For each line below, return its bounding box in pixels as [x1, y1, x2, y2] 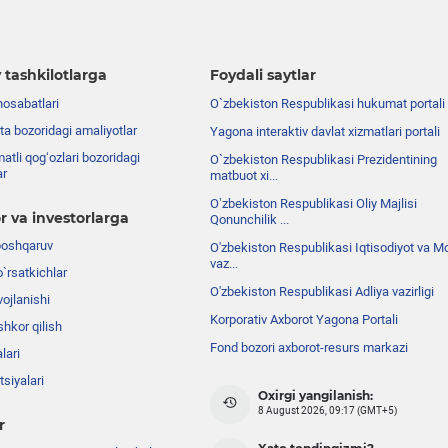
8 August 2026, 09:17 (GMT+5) [258, 405, 398, 417]
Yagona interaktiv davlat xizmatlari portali [210, 124, 441, 140]
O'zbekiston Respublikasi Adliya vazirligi [210, 284, 435, 300]
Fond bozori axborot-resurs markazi [210, 340, 409, 356]
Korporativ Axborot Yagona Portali [210, 312, 399, 328]
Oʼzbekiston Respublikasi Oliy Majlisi [210, 196, 418, 212]
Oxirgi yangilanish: [258, 389, 374, 404]
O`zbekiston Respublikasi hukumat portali [210, 96, 446, 112]
